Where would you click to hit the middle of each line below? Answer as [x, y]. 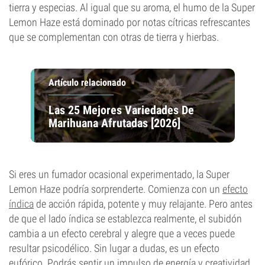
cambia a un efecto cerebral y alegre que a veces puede [122, 233]
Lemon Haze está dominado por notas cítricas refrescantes [130, 22]
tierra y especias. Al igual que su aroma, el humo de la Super [132, 7]
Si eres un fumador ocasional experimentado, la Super [119, 174]
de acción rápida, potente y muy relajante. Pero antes [143, 204]
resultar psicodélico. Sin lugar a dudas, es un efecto [114, 248]
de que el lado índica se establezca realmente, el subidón [125, 219]
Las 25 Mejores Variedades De [121, 110]
